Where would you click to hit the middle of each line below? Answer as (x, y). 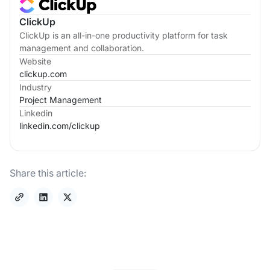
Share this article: (48, 173)
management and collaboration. (82, 48)
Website (35, 61)
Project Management (61, 99)
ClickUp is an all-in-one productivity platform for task (124, 35)
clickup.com (43, 74)
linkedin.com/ (46, 125)
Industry (36, 87)
